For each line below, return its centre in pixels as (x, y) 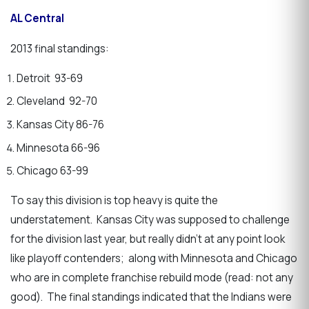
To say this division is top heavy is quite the (114, 201)
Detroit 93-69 (49, 78)
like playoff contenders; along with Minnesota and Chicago (154, 259)
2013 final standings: (60, 48)
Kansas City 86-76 (60, 125)
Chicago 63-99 (52, 171)
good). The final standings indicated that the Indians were (151, 297)
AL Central (37, 19)
